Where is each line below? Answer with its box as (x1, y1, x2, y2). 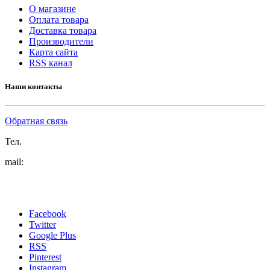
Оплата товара (29, 14, 89, 25)
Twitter (29, 219, 56, 230)
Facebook (29, 209, 66, 219)
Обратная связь (5, 116, 67, 127)
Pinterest (29, 252, 61, 263)
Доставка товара (29, 25, 96, 36)
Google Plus (29, 230, 76, 241)
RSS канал (29, 57, 72, 68)
